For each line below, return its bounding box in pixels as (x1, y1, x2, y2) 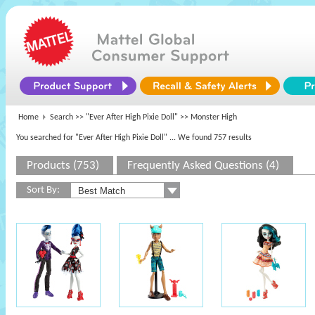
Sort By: (27, 185, 60, 195)
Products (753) (27, 160, 99, 172)
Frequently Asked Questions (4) (127, 160, 279, 172)
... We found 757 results (169, 134, 252, 142)
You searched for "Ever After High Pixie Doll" (16, 134, 167, 142)
